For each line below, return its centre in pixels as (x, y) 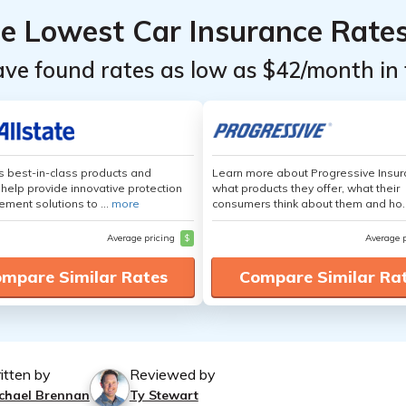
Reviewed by (172, 374)
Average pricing (142, 238)
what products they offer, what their (306, 188)
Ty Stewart (164, 395)
